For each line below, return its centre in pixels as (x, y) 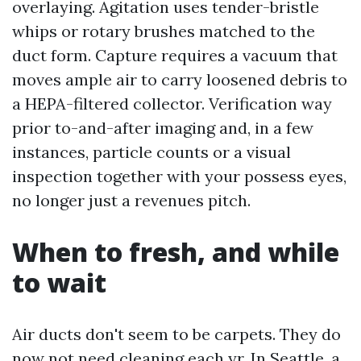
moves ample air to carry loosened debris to (180, 80)
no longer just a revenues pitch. (131, 201)
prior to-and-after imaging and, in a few (163, 128)
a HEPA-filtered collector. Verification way (172, 104)
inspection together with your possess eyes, (179, 176)
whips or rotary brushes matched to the (164, 31)
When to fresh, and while (176, 252)
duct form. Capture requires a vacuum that (175, 56)
